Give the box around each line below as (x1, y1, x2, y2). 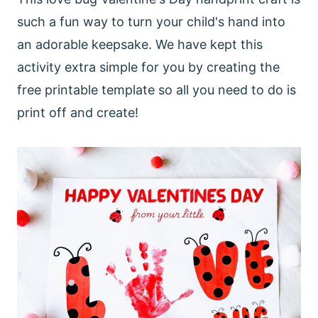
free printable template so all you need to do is (17, 82, 296, 97)
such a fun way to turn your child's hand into (17, 14, 285, 29)
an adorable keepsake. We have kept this (17, 37, 263, 52)
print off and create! (17, 105, 142, 120)
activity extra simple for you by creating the (17, 60, 280, 75)
